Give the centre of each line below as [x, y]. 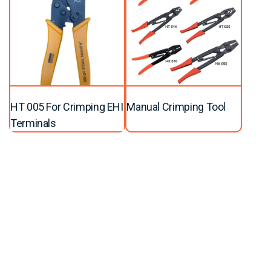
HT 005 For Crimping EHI [67, 106]
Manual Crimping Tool [176, 106]
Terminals [33, 123]
